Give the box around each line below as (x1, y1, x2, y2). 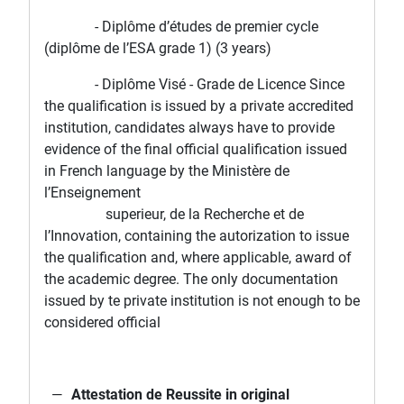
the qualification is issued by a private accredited (44, 97, 353, 115)
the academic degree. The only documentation (44, 271, 338, 289)
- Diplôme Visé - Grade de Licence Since (44, 76, 344, 94)
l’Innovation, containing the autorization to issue (44, 227, 349, 245)
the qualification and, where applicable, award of (44, 249, 352, 267)
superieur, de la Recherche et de (44, 206, 304, 224)
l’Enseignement (44, 184, 141, 202)
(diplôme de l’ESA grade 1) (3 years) (44, 40, 271, 58)
